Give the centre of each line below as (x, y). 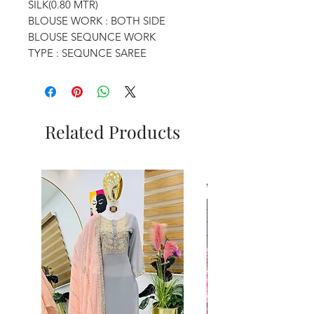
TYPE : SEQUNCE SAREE (87, 53)
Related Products (112, 131)
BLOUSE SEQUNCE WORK (92, 36)
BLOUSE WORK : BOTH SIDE (97, 20)
